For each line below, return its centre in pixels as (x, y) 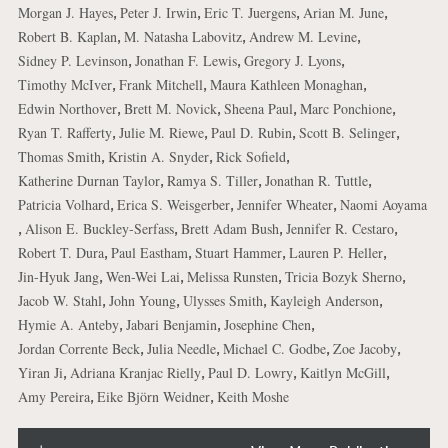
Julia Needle (181, 349)
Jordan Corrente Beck (78, 349)
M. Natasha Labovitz (182, 37)
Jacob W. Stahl (59, 301)
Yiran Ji (40, 373)
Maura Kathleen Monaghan (286, 85)
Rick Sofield (250, 157)
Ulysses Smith (222, 301)
